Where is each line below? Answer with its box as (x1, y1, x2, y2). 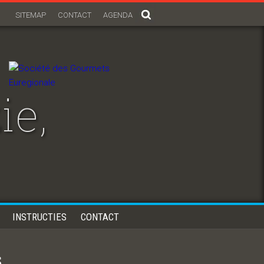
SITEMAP (15, 11, 46, 19)
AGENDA (103, 11, 133, 19)
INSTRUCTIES (12, 211, 67, 223)
